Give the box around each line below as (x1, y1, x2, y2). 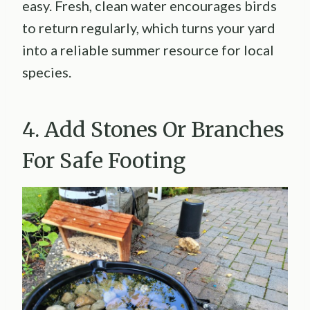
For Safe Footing (22, 147, 185, 174)
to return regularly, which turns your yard (22, 19, 275, 37)
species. (22, 64, 71, 81)
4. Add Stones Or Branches (22, 116, 284, 143)
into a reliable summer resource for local (22, 42, 274, 59)
